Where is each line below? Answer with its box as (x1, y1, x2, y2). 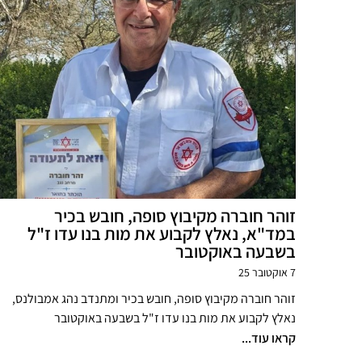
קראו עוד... (242, 330, 296, 347)
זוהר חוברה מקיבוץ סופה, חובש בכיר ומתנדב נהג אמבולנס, (12, 290, 296, 307)
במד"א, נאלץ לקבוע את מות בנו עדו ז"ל (27, 222, 296, 245)
